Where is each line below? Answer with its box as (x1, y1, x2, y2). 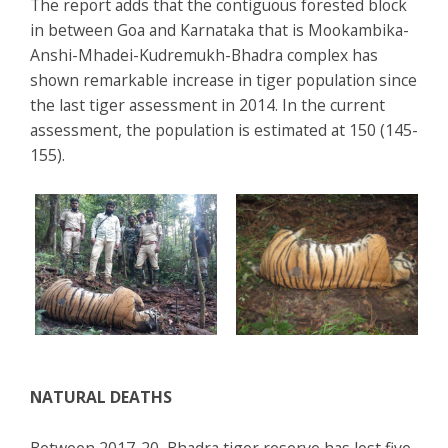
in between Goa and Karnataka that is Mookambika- (30, 18, 409, 41)
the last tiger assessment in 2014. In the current (30, 93, 385, 116)
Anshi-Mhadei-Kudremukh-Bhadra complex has (30, 43, 378, 66)
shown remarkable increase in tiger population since (30, 68, 417, 91)
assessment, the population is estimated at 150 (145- (30, 118, 418, 141)
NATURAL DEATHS (30, 386, 172, 409)
